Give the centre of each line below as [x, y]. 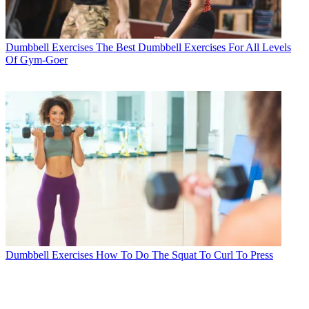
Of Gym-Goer [37, 60]
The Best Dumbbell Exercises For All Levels [193, 48]
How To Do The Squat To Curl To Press [185, 255]
